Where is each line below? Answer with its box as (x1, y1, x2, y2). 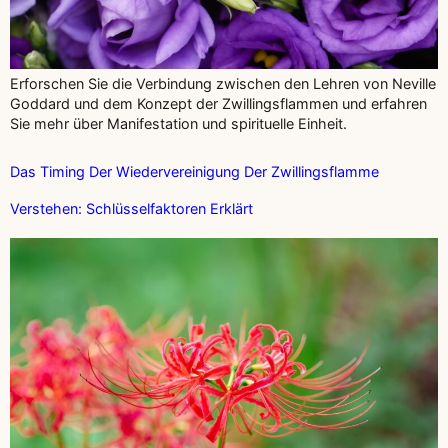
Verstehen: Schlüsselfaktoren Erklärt (10, 199, 253, 217)
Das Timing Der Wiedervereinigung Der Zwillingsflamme (10, 162, 379, 180)
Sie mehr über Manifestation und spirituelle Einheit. (10, 114, 347, 132)
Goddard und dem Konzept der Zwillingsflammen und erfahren (10, 94, 427, 112)
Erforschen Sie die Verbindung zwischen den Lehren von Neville (10, 74, 436, 92)
